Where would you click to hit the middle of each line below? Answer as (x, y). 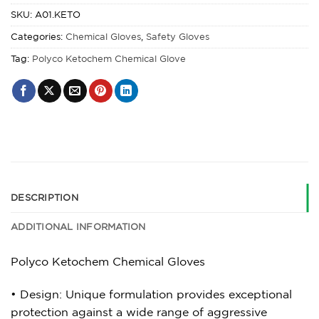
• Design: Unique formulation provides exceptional (151, 294)
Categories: (38, 37)
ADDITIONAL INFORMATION (78, 227)
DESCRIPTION (45, 198)
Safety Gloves (178, 37)
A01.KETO (58, 15)
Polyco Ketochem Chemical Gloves (108, 262)
